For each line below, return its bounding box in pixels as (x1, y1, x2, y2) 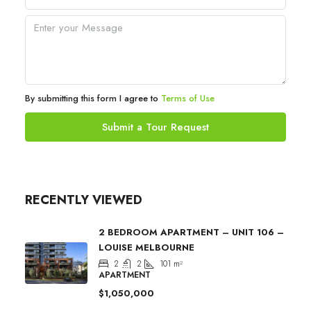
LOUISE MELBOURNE (99, 240, 194, 254)
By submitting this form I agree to (25, 91, 161, 105)
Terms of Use (161, 91, 215, 105)
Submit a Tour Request (102, 119, 209, 135)
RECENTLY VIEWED (25, 190, 142, 209)
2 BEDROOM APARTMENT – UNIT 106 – (99, 225, 284, 239)
